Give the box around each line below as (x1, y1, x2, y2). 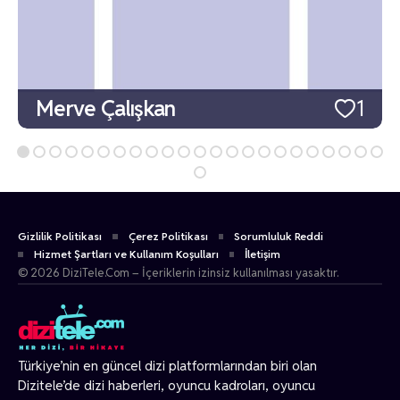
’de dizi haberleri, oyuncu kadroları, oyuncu (62, 377, 315, 395)
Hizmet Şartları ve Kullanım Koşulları (33, 247, 219, 262)
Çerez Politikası (128, 229, 208, 244)
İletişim (245, 247, 281, 262)
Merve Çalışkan (36, 95, 176, 123)
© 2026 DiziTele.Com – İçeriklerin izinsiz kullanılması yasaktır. (18, 265, 338, 281)
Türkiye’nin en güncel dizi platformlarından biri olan (18, 357, 317, 375)
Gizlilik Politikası (18, 229, 102, 244)
